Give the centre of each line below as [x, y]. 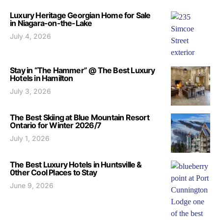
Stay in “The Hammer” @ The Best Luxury [82, 70]
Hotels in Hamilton [41, 78]
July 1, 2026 [30, 138]
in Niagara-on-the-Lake [51, 23]
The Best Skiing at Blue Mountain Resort [80, 118]
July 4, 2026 [30, 36]
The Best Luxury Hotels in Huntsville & [76, 165]
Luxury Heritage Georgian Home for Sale [80, 15]
